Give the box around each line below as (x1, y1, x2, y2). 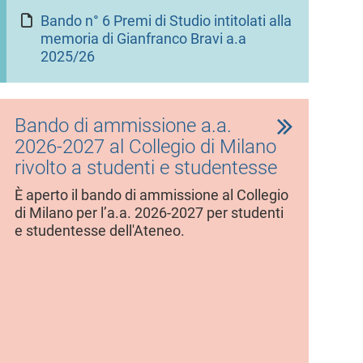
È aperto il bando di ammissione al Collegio (14, 186, 288, 203)
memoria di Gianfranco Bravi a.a (40, 30, 246, 47)
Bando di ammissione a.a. (14, 113, 232, 137)
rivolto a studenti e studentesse (14, 156, 277, 179)
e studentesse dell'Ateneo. (14, 222, 185, 239)
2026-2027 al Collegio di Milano (14, 135, 276, 158)
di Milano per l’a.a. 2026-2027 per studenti (14, 204, 284, 221)
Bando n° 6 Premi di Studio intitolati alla (40, 12, 292, 29)
